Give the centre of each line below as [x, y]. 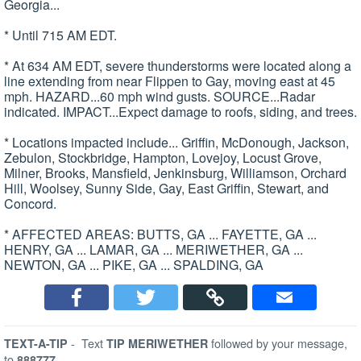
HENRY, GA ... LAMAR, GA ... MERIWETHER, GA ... [154, 250]
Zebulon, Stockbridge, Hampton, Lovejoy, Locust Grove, [163, 158]
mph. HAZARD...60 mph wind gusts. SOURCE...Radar [160, 97]
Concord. [30, 204]
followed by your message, [279, 343]
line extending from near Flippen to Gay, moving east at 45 [170, 81]
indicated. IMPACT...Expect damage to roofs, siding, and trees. [180, 112]
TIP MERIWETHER [159, 344]
